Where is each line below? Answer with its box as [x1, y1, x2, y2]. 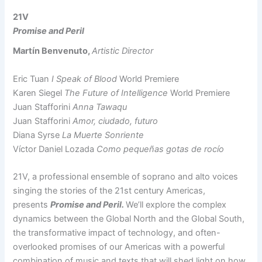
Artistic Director [92, 46, 154, 57]
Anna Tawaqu [73, 101, 127, 112]
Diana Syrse [13, 129, 63, 140]
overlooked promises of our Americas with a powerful [13, 242, 225, 253]
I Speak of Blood [51, 73, 120, 84]
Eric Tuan [13, 73, 52, 84]
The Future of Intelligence [64, 87, 171, 98]
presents [13, 199, 51, 211]
